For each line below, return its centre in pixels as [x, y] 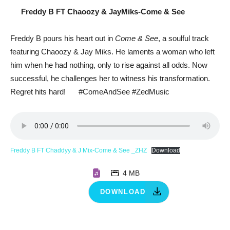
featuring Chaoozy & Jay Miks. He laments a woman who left [112, 51]
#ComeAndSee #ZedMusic [123, 91]
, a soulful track [184, 38]
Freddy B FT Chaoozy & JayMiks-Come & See [103, 11]
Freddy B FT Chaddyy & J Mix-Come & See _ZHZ [79, 150]
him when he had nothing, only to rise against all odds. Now [109, 65]
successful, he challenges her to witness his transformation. [110, 78]
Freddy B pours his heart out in [63, 38]
